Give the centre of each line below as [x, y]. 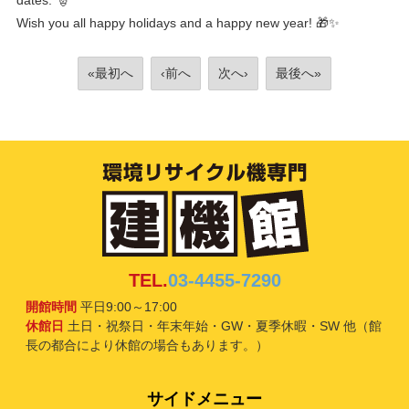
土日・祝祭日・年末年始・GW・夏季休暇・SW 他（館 [222, 326]
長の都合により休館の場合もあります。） [147, 346]
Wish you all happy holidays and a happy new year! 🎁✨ [178, 23]
